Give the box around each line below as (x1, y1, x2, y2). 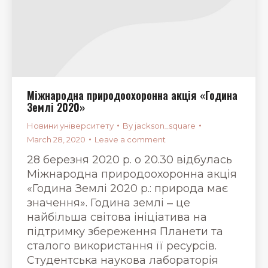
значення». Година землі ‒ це (27, 196, 190, 209)
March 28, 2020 (27, 134, 86, 144)
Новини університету (27, 120, 114, 130)
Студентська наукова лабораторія (27, 253, 218, 267)
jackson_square (135, 120, 196, 130)
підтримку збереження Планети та (27, 224, 223, 238)
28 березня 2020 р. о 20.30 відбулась (27, 153, 232, 166)
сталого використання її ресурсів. (27, 239, 217, 252)
